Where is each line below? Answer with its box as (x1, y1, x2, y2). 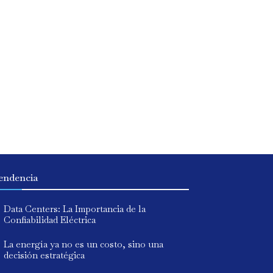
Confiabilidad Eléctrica (4, 214, 96, 226)
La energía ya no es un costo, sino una (4, 238, 163, 250)
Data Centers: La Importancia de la (4, 203, 146, 215)
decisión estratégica (4, 249, 85, 261)
